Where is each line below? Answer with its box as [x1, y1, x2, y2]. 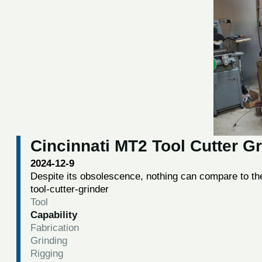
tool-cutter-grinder [30, 183, 109, 195]
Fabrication [30, 222, 79, 233]
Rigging [30, 247, 63, 259]
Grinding [30, 235, 67, 246]
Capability [30, 209, 77, 220]
